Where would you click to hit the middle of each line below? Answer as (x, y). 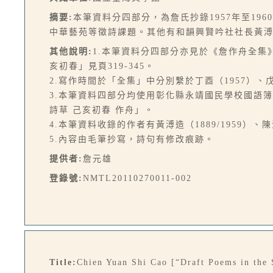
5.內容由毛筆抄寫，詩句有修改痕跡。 (132, 139)
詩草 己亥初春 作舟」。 (102, 110)
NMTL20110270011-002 (137, 178)
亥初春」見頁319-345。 (102, 66)
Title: (63, 262)
